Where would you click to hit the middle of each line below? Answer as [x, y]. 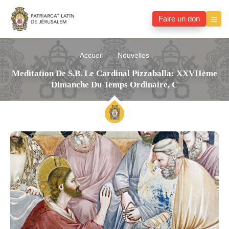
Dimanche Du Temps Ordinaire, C [114, 85]
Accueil [91, 56]
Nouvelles [133, 56]
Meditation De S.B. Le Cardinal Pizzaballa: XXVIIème [114, 74]
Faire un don [179, 19]
